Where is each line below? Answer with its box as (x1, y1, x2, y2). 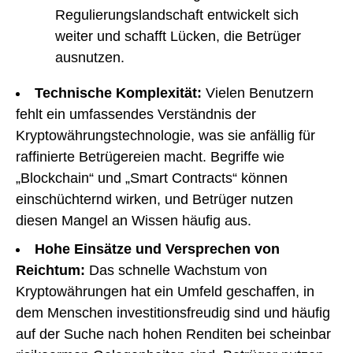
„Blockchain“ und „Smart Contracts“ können (16, 169, 288, 186)
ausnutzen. (55, 49, 124, 65)
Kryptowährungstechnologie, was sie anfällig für (16, 127, 315, 143)
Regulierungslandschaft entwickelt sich (55, 6, 299, 23)
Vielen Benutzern (202, 84, 314, 101)
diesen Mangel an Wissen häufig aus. (16, 212, 251, 229)
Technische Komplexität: (35, 84, 202, 101)
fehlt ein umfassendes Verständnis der (16, 106, 256, 122)
